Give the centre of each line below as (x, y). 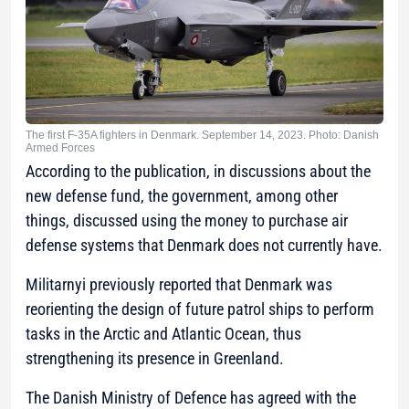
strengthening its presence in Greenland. (155, 358)
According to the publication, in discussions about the (198, 171)
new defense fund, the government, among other (182, 195)
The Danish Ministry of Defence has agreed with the (191, 397)
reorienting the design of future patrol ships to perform (200, 309)
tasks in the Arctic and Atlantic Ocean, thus (163, 333)
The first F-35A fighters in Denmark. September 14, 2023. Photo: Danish (202, 135)
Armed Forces (60, 147)
